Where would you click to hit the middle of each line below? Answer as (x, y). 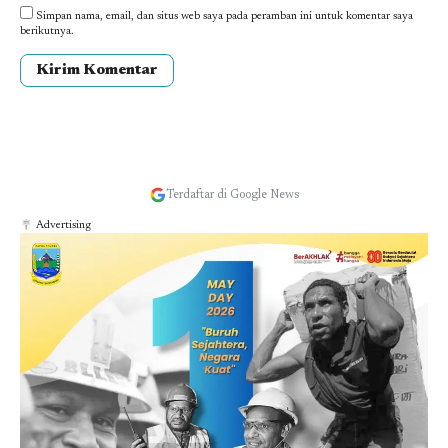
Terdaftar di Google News (232, 195)
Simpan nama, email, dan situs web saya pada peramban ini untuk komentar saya (224, 17)
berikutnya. (47, 32)
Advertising (61, 226)
